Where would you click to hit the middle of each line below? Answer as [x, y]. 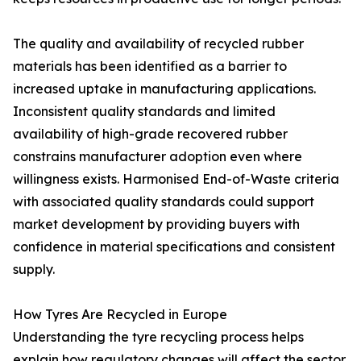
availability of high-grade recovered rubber [150, 134]
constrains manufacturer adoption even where [158, 157]
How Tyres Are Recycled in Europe [120, 315]
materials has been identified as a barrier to [150, 66]
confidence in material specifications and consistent [174, 247]
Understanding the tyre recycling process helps [158, 337]
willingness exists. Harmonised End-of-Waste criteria [176, 179]
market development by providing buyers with [156, 224]
